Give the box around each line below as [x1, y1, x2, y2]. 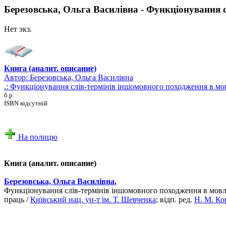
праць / [4, 195, 30, 204]
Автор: [4, 73, 30, 82]
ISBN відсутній [4, 99, 47, 107]
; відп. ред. [156, 195, 194, 204]
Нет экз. [4, 24, 32, 33]
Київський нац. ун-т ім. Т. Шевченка [30, 195, 156, 204]
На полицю [16, 132, 58, 141]
